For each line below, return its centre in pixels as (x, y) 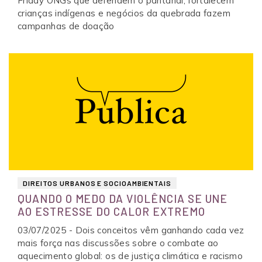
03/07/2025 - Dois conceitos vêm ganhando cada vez (131, 230)
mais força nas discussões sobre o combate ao (118, 243)
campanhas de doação (66, 26)
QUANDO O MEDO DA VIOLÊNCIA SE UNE (123, 198)
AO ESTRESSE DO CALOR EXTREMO (111, 211)
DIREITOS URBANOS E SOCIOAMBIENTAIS (97, 183)
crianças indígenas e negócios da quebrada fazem (124, 13)
